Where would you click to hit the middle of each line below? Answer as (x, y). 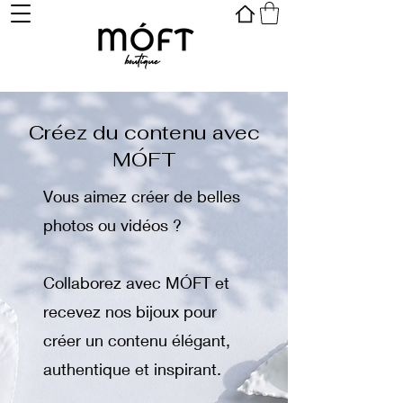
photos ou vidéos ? (112, 225)
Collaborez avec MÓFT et (136, 282)
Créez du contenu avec (144, 132)
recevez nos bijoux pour (130, 311)
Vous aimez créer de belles (142, 196)
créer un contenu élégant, (137, 340)
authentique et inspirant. (132, 369)
